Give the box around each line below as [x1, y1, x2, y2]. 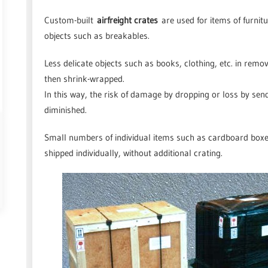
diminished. [44, 104, 87, 115]
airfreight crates [97, 14, 158, 26]
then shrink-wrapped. [44, 73, 124, 84]
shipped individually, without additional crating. [44, 147, 223, 159]
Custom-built [44, 14, 93, 26]
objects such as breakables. [44, 30, 150, 41]
